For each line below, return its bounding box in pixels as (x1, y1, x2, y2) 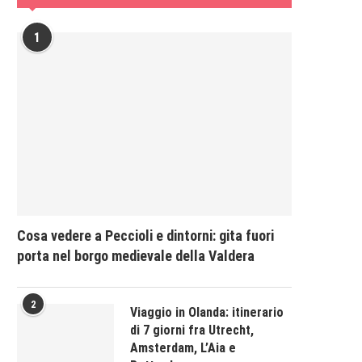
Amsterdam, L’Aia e (130, 339, 236, 356)
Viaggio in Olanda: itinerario (130, 304, 284, 320)
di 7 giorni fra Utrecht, (130, 322, 254, 338)
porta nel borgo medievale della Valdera (17, 246, 255, 264)
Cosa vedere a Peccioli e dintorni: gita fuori (17, 226, 274, 244)
